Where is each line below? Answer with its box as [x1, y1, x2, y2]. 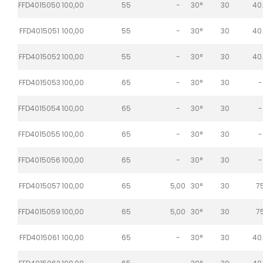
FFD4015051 [19, 25, 59, 36]
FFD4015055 [18, 129, 60, 139]
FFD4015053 [18, 77, 60, 87]
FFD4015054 [18, 103, 60, 113]
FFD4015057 [18, 180, 60, 191]
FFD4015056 [18, 154, 60, 165]
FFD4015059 [18, 206, 60, 217]
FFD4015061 [19, 232, 59, 242]
